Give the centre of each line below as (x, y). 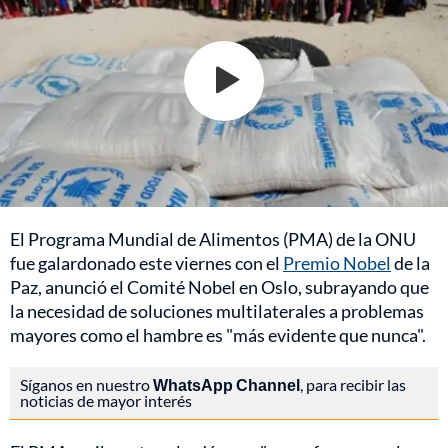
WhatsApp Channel (226, 384)
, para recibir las (353, 384)
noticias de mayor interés (106, 400)
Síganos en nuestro (86, 384)
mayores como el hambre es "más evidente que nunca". (218, 334)
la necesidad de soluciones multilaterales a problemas (217, 310)
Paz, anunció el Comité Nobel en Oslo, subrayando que (219, 286)
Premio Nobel (337, 262)
